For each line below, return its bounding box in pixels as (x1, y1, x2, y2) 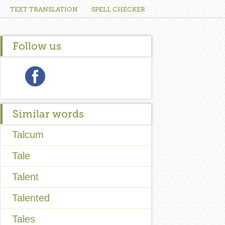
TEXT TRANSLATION (10, 6, 78, 13)
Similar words (13, 107, 84, 120)
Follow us (13, 40, 61, 52)
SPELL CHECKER (91, 6, 145, 13)
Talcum (12, 129, 44, 140)
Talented (12, 192, 50, 203)
